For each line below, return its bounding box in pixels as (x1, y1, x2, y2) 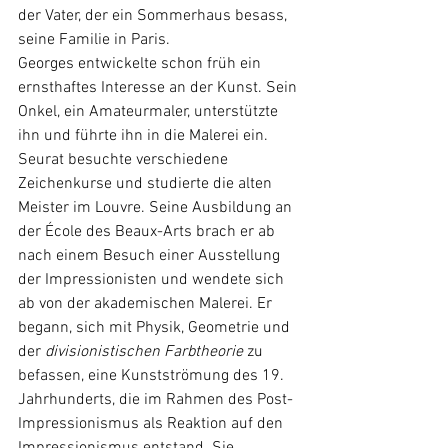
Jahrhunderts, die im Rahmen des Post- (18, 389, 293, 410)
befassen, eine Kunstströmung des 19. (18, 365, 288, 386)
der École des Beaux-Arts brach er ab (18, 221, 279, 242)
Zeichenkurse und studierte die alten (18, 173, 276, 194)
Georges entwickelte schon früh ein (18, 53, 265, 74)
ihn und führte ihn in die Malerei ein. (18, 125, 272, 146)
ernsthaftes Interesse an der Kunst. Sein (18, 77, 301, 98)
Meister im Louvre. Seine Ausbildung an (18, 197, 296, 218)
